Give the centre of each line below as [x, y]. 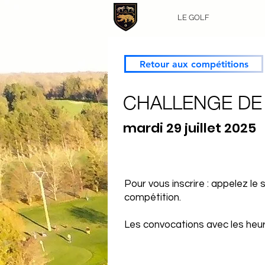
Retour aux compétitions [194, 64]
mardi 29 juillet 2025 [190, 128]
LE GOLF [193, 17]
